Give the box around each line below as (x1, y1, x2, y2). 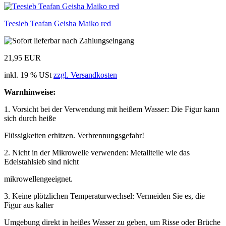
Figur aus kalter (4, 200, 53, 209)
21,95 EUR (4, 53, 41, 62)
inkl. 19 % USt (4, 70, 53, 79)
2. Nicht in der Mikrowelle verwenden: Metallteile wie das (4, 148, 190, 157)
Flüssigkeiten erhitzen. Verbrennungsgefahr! (4, 131, 144, 140)
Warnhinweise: (4, 87, 55, 96)
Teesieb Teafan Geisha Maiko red (4, 19, 111, 28)
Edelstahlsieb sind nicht (4, 157, 79, 166)
